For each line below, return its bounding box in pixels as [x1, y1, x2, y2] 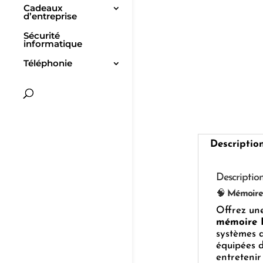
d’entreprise [23, 11, 77, 22]
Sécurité [23, 30, 60, 42]
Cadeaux [23, 2, 63, 14]
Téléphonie [23, 58, 72, 69]
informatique [23, 38, 82, 50]
